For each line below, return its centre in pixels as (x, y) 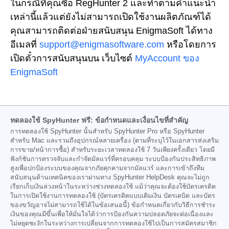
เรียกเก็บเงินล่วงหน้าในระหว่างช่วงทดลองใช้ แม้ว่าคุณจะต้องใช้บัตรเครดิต (113, 187)
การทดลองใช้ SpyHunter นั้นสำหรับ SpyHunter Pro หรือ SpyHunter (107, 132)
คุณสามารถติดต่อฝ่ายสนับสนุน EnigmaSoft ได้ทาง (111, 30)
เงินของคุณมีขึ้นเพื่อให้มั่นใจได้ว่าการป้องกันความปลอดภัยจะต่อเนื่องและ (112, 214)
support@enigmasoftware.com (102, 44)
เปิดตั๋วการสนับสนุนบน (55, 58)
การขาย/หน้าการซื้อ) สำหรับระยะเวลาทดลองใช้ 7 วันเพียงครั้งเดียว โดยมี (112, 150)
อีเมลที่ (24, 44)
